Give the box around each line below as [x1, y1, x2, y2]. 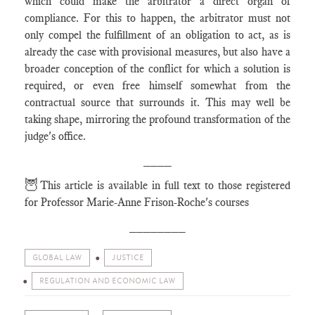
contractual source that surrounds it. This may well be [25, 96, 290, 109]
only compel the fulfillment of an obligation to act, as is [25, 28, 290, 41]
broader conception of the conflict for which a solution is [25, 62, 290, 75]
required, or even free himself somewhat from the [25, 79, 290, 92]
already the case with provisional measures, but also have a [25, 45, 290, 58]
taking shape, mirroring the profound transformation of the [25, 112, 290, 126]
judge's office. [25, 129, 86, 143]
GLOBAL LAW [32, 253, 82, 262]
